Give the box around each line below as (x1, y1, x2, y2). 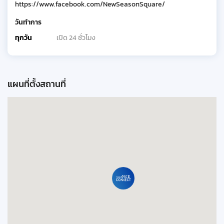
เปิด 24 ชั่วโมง (55, 32, 95, 43)
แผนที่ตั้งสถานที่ (7, 76, 66, 90)
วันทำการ (15, 16, 41, 27)
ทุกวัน (15, 32, 32, 43)
